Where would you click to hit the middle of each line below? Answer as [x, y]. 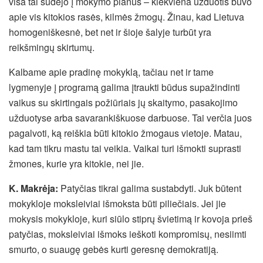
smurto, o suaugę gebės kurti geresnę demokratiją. [114, 249]
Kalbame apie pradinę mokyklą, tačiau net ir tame [111, 72]
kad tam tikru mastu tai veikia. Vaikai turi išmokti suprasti [125, 148]
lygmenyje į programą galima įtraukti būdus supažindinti [124, 87]
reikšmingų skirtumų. [52, 47]
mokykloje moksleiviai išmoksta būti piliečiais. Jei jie [117, 203]
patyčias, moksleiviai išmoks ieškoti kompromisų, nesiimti [128, 234]
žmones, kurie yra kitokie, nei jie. [76, 163]
